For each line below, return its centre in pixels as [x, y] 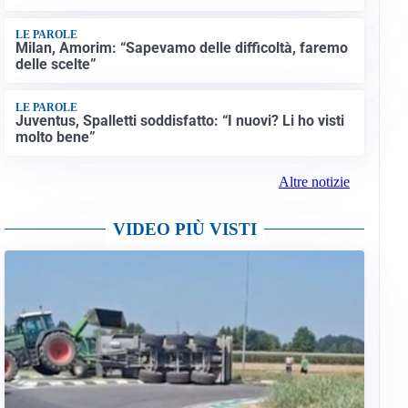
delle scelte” [56, 65]
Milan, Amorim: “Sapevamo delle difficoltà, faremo [181, 48]
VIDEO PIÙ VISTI [184, 229]
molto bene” [55, 137]
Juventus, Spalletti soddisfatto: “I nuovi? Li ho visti [179, 120]
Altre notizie [314, 182]
